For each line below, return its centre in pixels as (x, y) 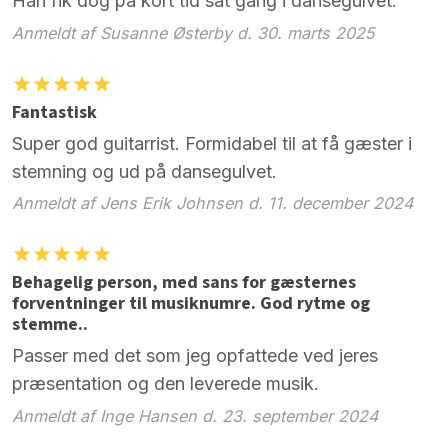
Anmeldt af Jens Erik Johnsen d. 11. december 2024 (212, 203)
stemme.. (50, 325)
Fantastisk (54, 112)
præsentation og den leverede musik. (165, 384)
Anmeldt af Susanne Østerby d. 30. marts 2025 (193, 32)
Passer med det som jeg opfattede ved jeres (195, 356)
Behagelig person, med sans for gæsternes (184, 283)
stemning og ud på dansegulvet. (144, 171)
